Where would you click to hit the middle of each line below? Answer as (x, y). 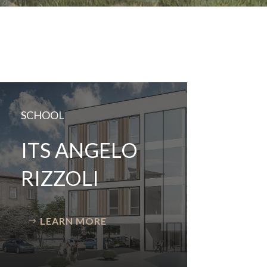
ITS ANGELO (79, 150)
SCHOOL (42, 115)
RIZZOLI (60, 178)
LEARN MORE (73, 221)
